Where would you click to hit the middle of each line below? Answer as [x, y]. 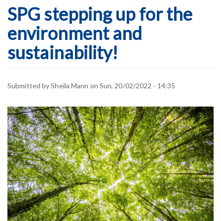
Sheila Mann [70, 85]
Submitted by [29, 85]
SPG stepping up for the [100, 14]
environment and [75, 33]
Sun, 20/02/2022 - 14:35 [137, 85]
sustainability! [63, 52]
